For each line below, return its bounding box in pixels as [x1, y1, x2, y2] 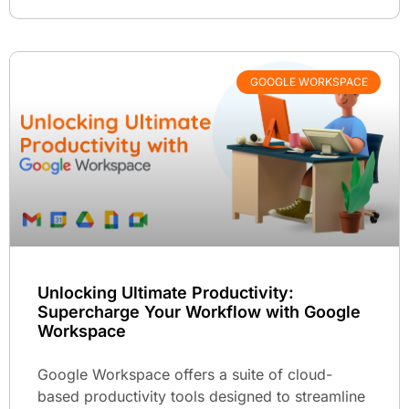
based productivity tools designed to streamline [37, 386, 365, 405]
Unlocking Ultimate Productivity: [37, 282, 294, 302]
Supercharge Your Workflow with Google [37, 301, 361, 321]
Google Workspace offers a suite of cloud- [37, 364, 332, 383]
